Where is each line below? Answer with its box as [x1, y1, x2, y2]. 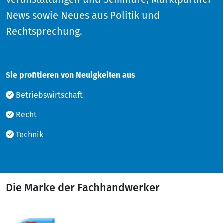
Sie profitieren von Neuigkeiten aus [6, 70, 135, 80]
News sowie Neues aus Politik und [6, 9, 160, 21]
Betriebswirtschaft [14, 90, 83, 100]
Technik [14, 129, 43, 139]
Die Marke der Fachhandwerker [6, 181, 160, 194]
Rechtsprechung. [6, 25, 82, 37]
